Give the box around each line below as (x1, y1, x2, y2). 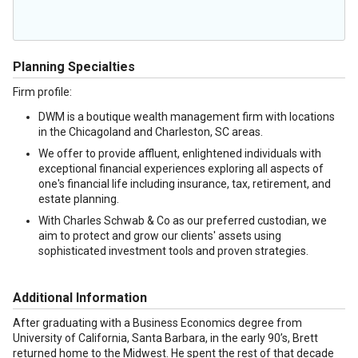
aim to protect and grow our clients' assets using (38, 229, 281, 242)
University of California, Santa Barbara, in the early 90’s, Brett (13, 332, 318, 344)
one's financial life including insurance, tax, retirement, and (38, 177, 331, 190)
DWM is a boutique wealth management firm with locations (38, 110, 335, 123)
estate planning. (38, 193, 119, 205)
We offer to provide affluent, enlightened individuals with (38, 147, 321, 160)
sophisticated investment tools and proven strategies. (38, 245, 308, 257)
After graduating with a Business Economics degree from (13, 316, 302, 329)
